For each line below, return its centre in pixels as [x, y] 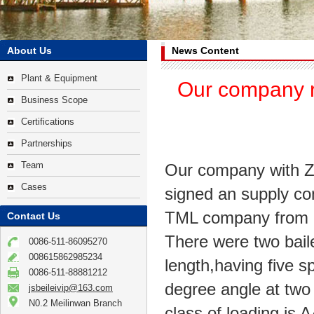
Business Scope [54, 100]
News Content [205, 50]
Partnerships [47, 143]
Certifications [48, 122]
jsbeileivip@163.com [71, 288]
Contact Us [34, 216]
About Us [29, 50]
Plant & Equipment [59, 78]
